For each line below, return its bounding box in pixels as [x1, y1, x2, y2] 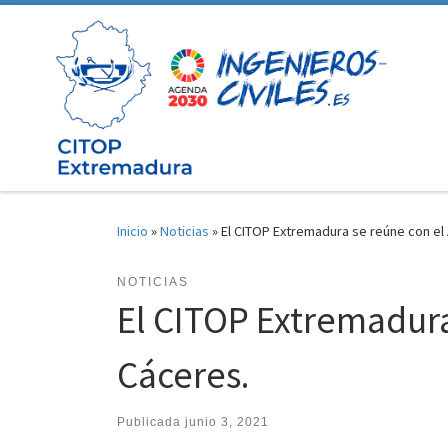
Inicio [117, 222, 148, 241]
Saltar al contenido [27, 19, 143, 38]
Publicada [117, 415, 185, 430]
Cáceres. [117, 350, 249, 398]
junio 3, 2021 [185, 415, 269, 430]
